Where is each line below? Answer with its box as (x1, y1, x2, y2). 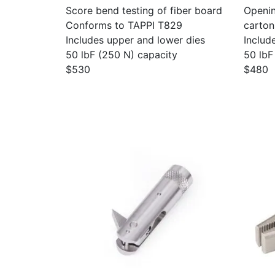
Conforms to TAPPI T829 (66, 19, 182, 31)
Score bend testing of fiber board (66, 4, 222, 17)
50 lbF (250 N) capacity (66, 48, 177, 61)
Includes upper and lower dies (66, 34, 205, 46)
